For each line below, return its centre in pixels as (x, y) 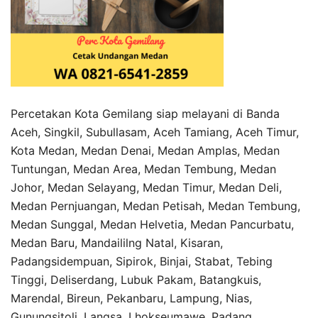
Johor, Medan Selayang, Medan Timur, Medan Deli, (146, 188)
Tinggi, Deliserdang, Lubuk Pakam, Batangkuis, (136, 280)
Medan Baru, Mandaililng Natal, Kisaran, (117, 243)
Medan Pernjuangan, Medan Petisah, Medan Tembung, (155, 206)
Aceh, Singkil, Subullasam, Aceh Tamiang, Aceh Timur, (155, 132)
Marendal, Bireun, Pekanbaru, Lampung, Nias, (131, 298)
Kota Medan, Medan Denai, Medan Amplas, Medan (145, 151)
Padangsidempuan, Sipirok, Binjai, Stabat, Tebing (142, 262)
